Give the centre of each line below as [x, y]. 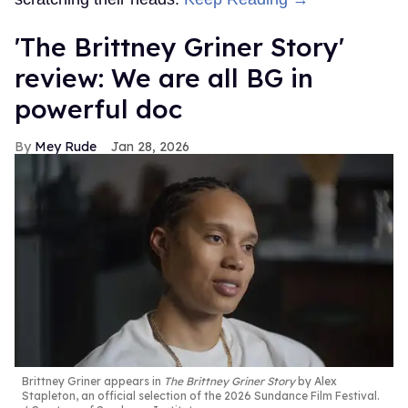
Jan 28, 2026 [150, 147]
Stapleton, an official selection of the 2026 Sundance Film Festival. [201, 396]
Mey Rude [66, 147]
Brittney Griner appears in [93, 382]
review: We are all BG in [164, 78]
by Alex [316, 382]
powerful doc [98, 109]
